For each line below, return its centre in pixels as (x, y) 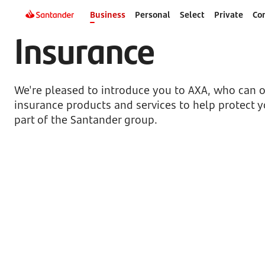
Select (192, 14)
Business (107, 14)
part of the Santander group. (86, 119)
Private (228, 14)
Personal (152, 14)
